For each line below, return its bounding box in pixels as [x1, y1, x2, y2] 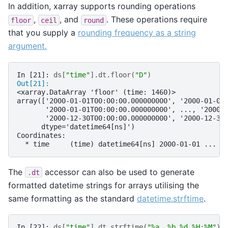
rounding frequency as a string [78, 27, 196, 38]
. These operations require [106, 14, 207, 25]
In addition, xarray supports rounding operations [8, 1, 195, 12]
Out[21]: [17, 79, 53, 88]
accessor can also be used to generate [42, 166, 194, 177]
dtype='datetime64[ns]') [17, 122, 135, 131]
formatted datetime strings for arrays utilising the [8, 180, 199, 190]
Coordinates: [17, 131, 66, 139]
